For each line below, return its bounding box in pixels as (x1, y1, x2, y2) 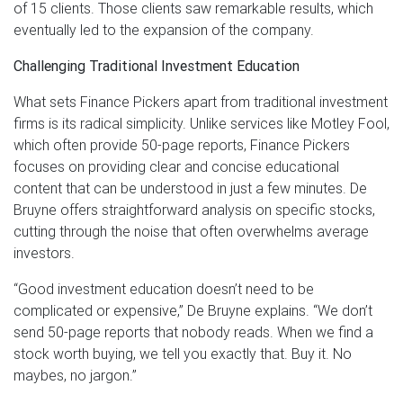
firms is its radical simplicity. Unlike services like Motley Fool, (13, 114, 390, 133)
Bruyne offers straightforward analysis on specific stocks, (13, 201, 375, 219)
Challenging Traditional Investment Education (13, 57, 300, 76)
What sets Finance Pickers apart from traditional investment (13, 93, 388, 112)
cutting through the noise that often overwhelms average (13, 222, 369, 241)
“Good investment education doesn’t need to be (13, 280, 314, 299)
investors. (13, 244, 75, 263)
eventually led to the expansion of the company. (13, 21, 314, 40)
